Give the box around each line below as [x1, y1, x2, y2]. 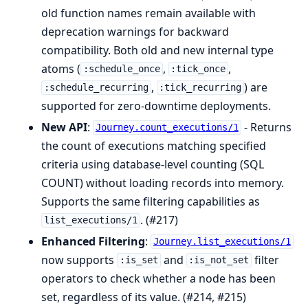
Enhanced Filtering [41, 233, 145, 249]
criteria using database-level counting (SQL [41, 156, 264, 172]
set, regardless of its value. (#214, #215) [41, 289, 246, 305]
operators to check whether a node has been [41, 270, 276, 286]
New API [41, 119, 87, 135]
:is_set [119, 254, 158, 266]
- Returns [241, 119, 291, 135]
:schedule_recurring [43, 82, 148, 93]
